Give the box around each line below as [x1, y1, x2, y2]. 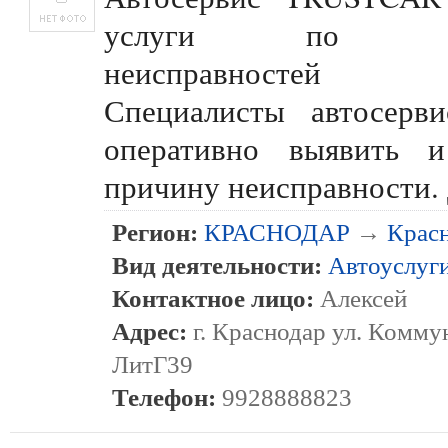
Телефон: [112, 384, 216, 411]
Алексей [320, 285, 407, 312]
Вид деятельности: [112, 252, 322, 279]
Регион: [112, 219, 198, 246]
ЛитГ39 [112, 351, 193, 378]
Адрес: [112, 318, 187, 345]
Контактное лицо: [112, 285, 314, 312]
